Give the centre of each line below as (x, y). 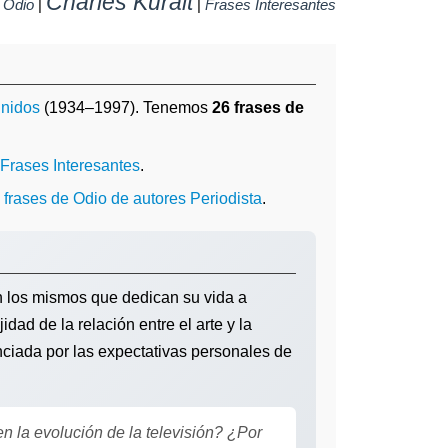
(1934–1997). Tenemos (126, 107)
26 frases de (258, 107)
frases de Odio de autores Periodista (133, 198)
